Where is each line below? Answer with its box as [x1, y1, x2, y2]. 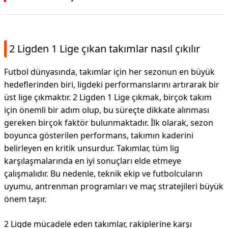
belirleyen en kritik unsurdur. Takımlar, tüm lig [4, 142, 179, 154]
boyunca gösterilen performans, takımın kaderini [4, 130, 193, 141]
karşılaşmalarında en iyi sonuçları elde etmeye [4, 155, 181, 166]
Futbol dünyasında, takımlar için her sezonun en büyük [4, 66, 215, 77]
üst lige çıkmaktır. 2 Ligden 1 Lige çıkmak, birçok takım [4, 92, 212, 103]
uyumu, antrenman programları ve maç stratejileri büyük [4, 181, 223, 192]
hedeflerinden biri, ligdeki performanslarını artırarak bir [4, 79, 219, 90]
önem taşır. [4, 193, 46, 205]
